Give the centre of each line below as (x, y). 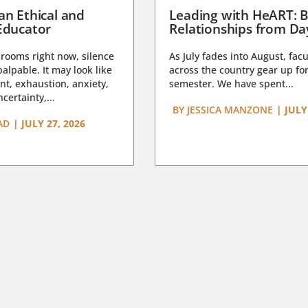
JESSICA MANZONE (229, 110)
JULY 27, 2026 (53, 123)
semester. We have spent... (232, 84)
